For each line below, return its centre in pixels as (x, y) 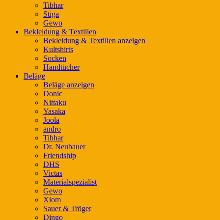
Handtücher (61, 67)
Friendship (60, 155)
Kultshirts (58, 49)
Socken (55, 58)
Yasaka (54, 111)
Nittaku (55, 102)
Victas (53, 173)
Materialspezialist (70, 182)
